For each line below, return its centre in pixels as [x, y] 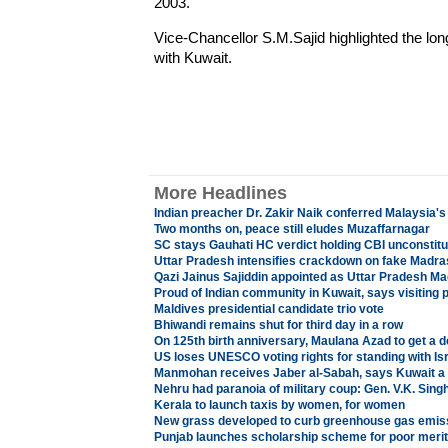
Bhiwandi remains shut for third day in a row [278, 325]
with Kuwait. [192, 57]
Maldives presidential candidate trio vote [268, 309]
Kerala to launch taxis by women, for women [279, 405]
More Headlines [220, 193]
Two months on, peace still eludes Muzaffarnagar [291, 229]
